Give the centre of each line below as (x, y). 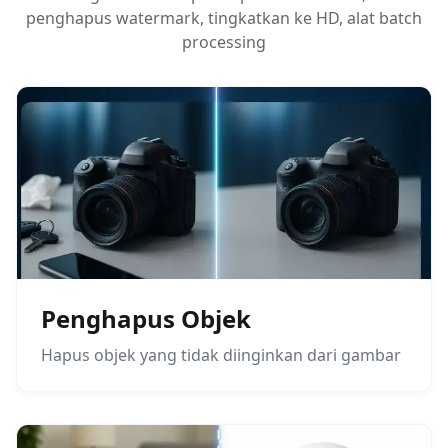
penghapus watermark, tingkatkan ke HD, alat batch (224, 18)
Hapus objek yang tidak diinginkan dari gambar (221, 355)
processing (224, 42)
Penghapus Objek (146, 318)
